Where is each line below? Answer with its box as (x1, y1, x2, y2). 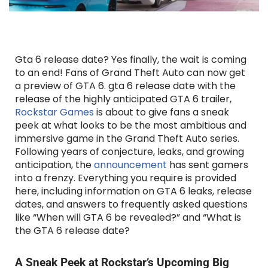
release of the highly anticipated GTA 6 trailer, (15, 92, 232, 106)
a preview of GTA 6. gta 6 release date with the (15, 79, 236, 93)
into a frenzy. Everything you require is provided (15, 171, 236, 185)
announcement (94, 158, 167, 172)
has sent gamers (167, 158, 248, 172)
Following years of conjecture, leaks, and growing (15, 145, 244, 159)
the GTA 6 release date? (15, 224, 130, 238)
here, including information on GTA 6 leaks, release (15, 184, 252, 199)
